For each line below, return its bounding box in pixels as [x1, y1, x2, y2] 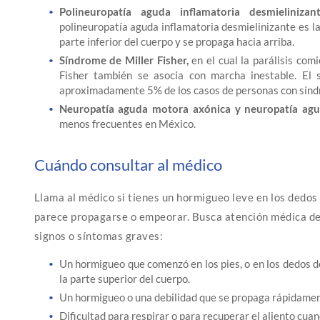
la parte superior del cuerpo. [59, 272, 190, 285]
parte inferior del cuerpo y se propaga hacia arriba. [59, 35, 294, 48]
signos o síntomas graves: [34, 229, 164, 242]
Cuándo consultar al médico [34, 155, 222, 174]
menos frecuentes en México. [59, 117, 196, 130]
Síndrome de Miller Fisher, [59, 54, 189, 66]
